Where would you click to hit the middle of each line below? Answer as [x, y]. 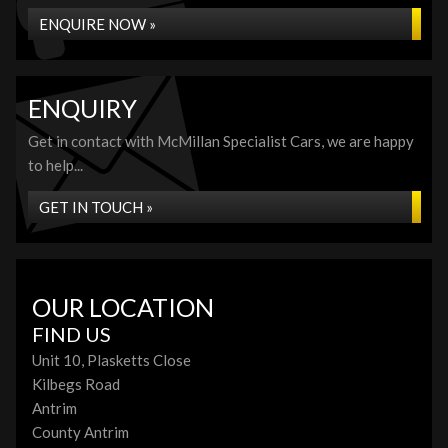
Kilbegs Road [76, 384]
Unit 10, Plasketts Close [111, 360]
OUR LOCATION [123, 307]
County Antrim [80, 432]
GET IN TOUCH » [96, 207]
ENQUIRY [82, 108]
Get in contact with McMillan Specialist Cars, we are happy [221, 141]
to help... [55, 165]
